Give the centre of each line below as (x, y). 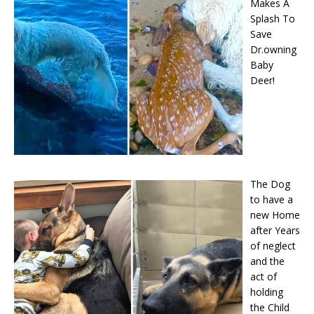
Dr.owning (273, 49)
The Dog (270, 184)
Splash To (272, 18)
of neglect (273, 246)
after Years (275, 231)
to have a (271, 200)
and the (267, 261)
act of (263, 277)
